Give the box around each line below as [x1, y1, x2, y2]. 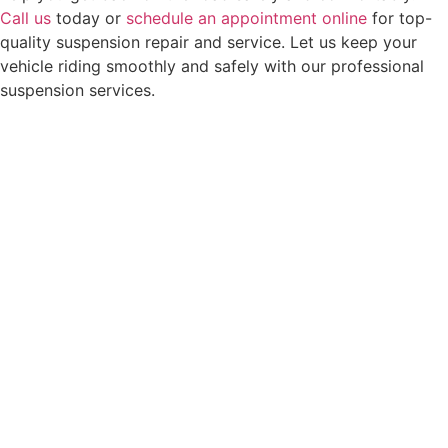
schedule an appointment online [126, 7, 367, 28]
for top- [367, 7, 432, 28]
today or [51, 7, 126, 28]
